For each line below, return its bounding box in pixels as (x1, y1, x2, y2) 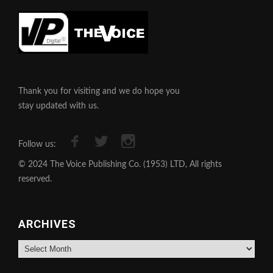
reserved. (18, 174, 52, 183)
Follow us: (18, 140, 56, 149)
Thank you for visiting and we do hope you (18, 87, 180, 96)
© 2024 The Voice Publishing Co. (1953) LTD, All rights (18, 160, 222, 169)
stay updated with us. (18, 101, 99, 110)
